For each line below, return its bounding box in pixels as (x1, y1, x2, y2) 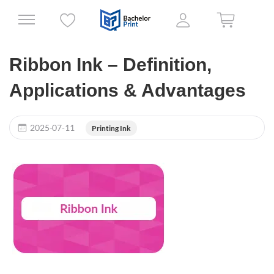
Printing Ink (91, 124, 131, 133)
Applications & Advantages (9, 80, 246, 100)
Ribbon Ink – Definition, (9, 54, 212, 75)
